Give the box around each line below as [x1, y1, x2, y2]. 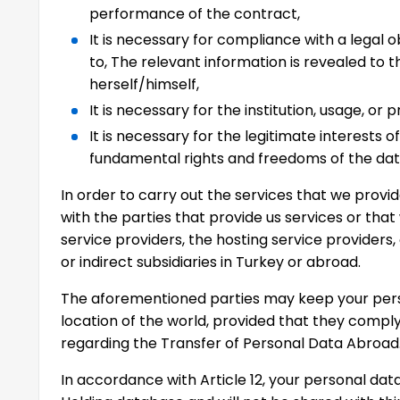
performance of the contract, [89, 4, 301, 24]
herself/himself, [89, 74, 200, 95]
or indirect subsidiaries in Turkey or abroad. [61, 252, 362, 272]
